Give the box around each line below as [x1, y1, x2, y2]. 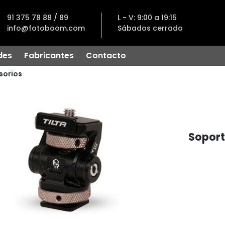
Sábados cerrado [117, 23, 183, 33]
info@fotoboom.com [7, 23, 85, 33]
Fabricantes [24, 50, 74, 61]
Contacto [86, 50, 126, 61]
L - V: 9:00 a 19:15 [117, 13, 177, 23]
